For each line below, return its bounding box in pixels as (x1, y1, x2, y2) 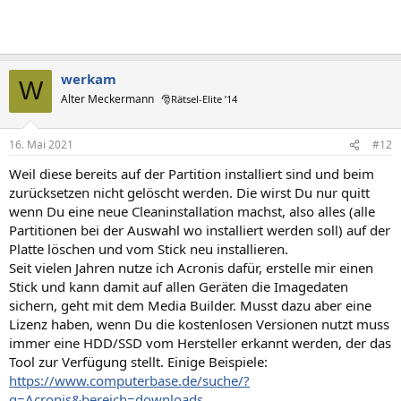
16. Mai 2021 (9, 137, 73, 153)
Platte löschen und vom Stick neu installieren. (9, 240, 288, 259)
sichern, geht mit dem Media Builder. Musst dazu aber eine (9, 296, 371, 315)
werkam (61, 69, 116, 88)
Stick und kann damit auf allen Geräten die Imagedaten (9, 277, 348, 296)
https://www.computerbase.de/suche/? (9, 371, 250, 390)
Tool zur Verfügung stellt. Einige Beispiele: (9, 353, 268, 371)
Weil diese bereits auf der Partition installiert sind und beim (9, 165, 374, 183)
